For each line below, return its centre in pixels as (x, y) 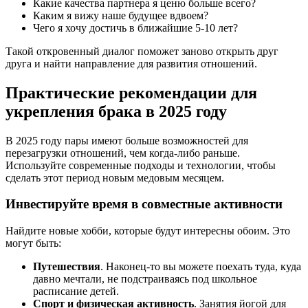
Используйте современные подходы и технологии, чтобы (141, 165)
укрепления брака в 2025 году (116, 111)
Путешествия (67, 266)
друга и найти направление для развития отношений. (131, 63)
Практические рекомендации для (131, 92)
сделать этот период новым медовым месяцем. (115, 177)
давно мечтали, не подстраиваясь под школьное (145, 279)
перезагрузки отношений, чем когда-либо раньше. (123, 153)
